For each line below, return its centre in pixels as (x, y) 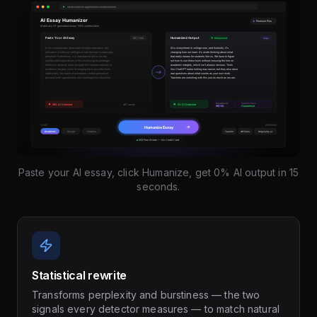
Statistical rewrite (79, 276)
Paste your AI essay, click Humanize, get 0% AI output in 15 (158, 173)
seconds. (158, 187)
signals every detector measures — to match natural (156, 309)
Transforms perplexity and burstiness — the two (146, 295)
